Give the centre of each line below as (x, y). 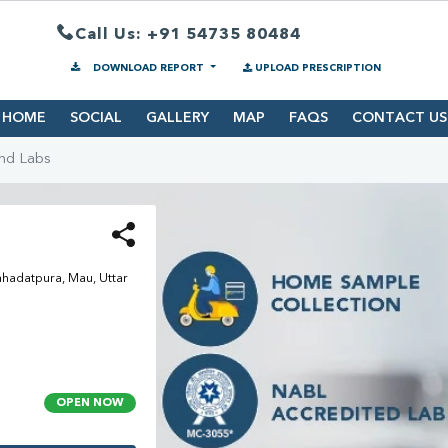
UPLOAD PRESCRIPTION (317, 68)
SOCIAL (95, 118)
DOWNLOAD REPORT (148, 68)
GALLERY (177, 118)
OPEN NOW (89, 403)
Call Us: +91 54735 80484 (188, 34)
